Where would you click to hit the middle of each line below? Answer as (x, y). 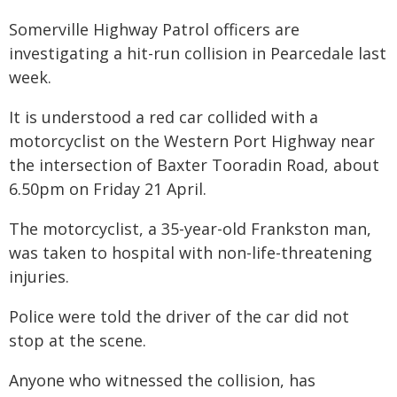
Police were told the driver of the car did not (179, 316)
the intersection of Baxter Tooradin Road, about (194, 165)
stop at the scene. (78, 340)
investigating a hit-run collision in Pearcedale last (198, 53)
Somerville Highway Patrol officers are (154, 29)
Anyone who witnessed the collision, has (162, 380)
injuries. (39, 276)
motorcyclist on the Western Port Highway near (192, 141)
